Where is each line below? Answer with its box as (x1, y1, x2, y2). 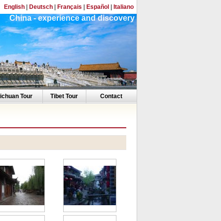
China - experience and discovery (9, 14, 137, 22)
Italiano (113, 3, 134, 10)
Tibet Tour (50, 93, 78, 100)
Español (86, 3, 109, 10)
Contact (100, 93, 122, 100)
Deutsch (29, 3, 53, 10)
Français (57, 3, 82, 10)
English (3, 3, 25, 10)
